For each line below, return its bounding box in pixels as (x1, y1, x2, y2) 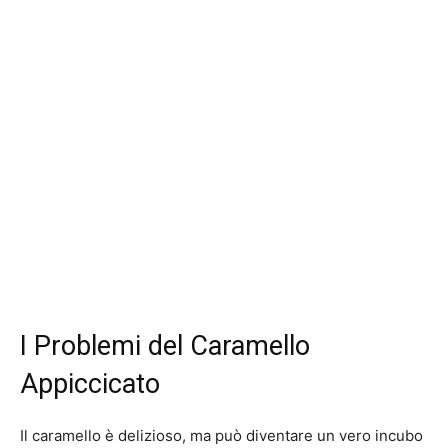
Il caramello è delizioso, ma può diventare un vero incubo (20, 426, 423, 446)
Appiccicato (20, 368, 160, 401)
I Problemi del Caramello (20, 330, 310, 363)
